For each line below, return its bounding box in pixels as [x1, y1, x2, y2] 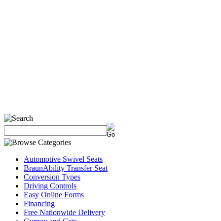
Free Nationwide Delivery [24, 208, 105, 217]
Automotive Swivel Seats [24, 155, 103, 163]
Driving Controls [24, 182, 76, 190]
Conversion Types [24, 173, 80, 181]
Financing [24, 199, 55, 208]
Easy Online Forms [24, 190, 84, 199]
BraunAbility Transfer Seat [24, 164, 108, 172]
